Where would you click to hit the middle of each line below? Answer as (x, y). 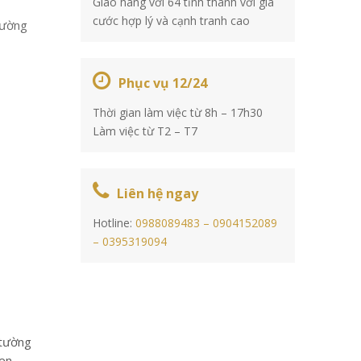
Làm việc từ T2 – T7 (145, 131)
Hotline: (114, 223)
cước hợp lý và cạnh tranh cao (171, 21)
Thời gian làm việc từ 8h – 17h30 (177, 112)
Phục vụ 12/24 (162, 83)
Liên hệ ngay (157, 193)
